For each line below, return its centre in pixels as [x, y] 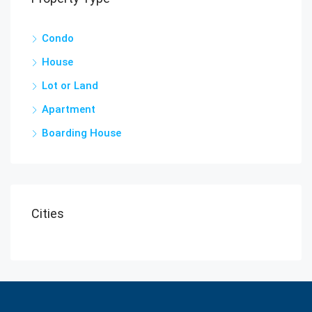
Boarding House [81, 133]
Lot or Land [70, 85]
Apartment [69, 109]
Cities [48, 213]
